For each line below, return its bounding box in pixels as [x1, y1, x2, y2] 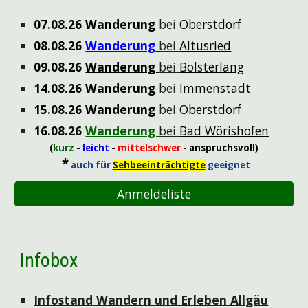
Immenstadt [179, 80, 252, 96]
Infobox [20, 249, 78, 272]
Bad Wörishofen [179, 122, 269, 139]
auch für [70, 159, 113, 171]
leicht [82, 142, 111, 154]
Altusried [179, 37, 232, 54]
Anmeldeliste [117, 186, 191, 202]
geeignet [205, 159, 250, 171]
